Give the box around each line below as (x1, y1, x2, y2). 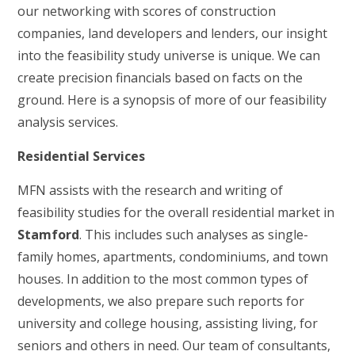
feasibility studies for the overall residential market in (17, 204, 335, 221)
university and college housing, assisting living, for (17, 315, 319, 332)
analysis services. (17, 113, 119, 131)
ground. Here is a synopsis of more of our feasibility (17, 91, 327, 109)
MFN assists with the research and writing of (17, 181, 284, 199)
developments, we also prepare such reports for (17, 292, 305, 310)
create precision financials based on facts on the (17, 69, 303, 86)
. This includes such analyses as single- (79, 226, 309, 243)
